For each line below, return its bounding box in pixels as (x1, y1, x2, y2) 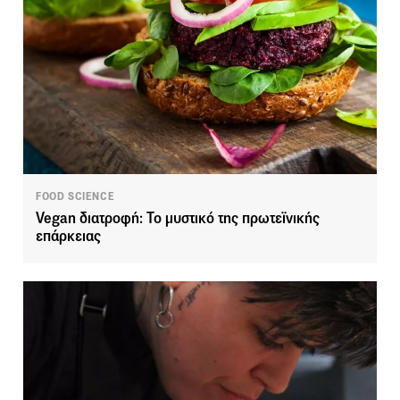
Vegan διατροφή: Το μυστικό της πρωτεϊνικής (36, 208, 320, 228)
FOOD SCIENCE (36, 188, 115, 204)
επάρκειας (36, 226, 101, 246)
